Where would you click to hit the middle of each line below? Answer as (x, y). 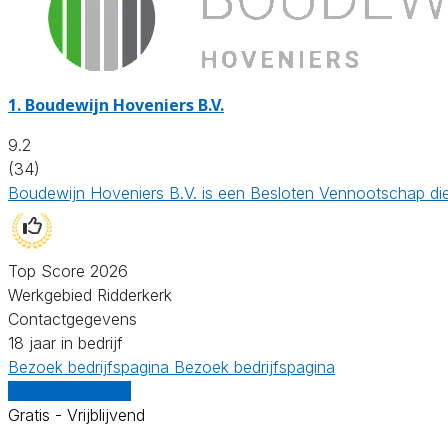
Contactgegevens (72, 318)
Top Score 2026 (68, 270)
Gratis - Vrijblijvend (76, 414)
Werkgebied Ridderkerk (90, 294)
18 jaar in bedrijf (65, 342)
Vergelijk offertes (69, 390)
